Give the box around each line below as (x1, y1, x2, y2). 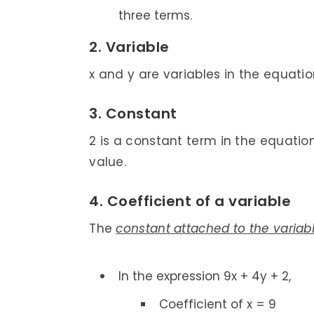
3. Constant (89, 104, 177, 124)
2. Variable (89, 36, 170, 57)
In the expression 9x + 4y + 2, (118, 268, 291, 285)
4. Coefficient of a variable (89, 191, 292, 212)
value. (89, 153, 127, 171)
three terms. (118, 6, 192, 24)
